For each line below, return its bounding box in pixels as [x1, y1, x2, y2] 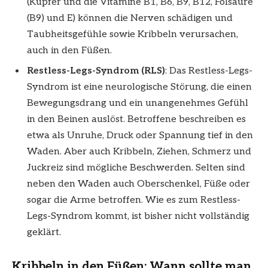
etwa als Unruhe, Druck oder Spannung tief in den [27, 130, 253, 142]
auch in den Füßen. [27, 45, 112, 57]
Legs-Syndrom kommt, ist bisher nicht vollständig [27, 211, 249, 223]
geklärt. [27, 227, 61, 239]
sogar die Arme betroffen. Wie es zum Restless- [27, 194, 240, 206]
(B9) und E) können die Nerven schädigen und [27, 13, 233, 25]
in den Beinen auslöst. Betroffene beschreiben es [27, 114, 246, 126]
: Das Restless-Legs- [165, 65, 252, 77]
